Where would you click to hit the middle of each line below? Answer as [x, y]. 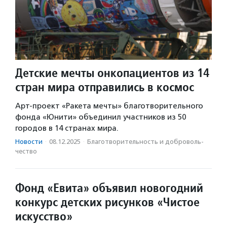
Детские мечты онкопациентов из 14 [112, 72]
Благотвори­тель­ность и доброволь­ [145, 141]
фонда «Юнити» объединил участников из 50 [101, 117]
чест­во [26, 151]
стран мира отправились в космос [105, 87]
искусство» [44, 216]
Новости [29, 141]
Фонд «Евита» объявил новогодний [109, 187]
